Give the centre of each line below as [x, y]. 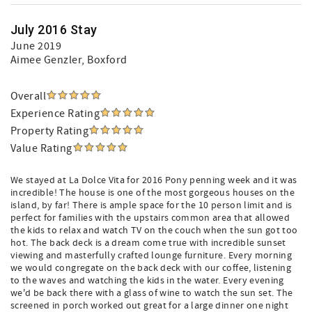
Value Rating [41, 148]
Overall [29, 96]
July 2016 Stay [54, 30]
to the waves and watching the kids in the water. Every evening [147, 281]
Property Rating [50, 131]
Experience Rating [55, 114]
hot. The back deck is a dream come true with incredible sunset [148, 243]
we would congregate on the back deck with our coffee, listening [151, 268]
